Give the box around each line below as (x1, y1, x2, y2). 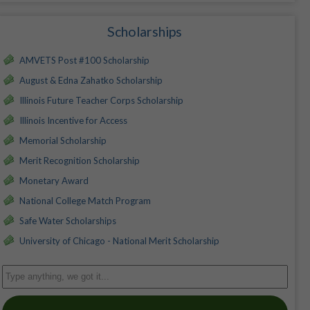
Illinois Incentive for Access (19, 115, 127, 127)
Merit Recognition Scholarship (19, 155, 140, 167)
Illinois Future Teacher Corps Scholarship (19, 95, 183, 107)
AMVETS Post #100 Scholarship (19, 55, 149, 66)
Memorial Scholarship (19, 135, 107, 147)
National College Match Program (19, 195, 151, 207)
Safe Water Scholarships (19, 215, 116, 227)
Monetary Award (19, 175, 89, 187)
